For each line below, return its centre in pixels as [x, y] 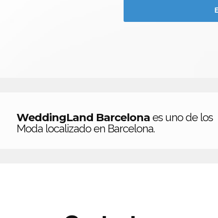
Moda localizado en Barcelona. [86, 128]
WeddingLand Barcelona [84, 118]
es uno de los [182, 117]
